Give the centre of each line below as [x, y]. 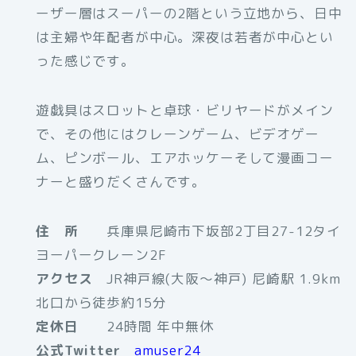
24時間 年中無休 [146, 327]
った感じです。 [85, 61]
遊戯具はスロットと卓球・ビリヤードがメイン [185, 110]
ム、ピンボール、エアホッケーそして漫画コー [185, 158]
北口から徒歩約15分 [101, 303]
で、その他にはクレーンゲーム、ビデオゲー [178, 134]
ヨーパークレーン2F [101, 255]
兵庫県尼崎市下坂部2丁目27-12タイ [210, 231]
